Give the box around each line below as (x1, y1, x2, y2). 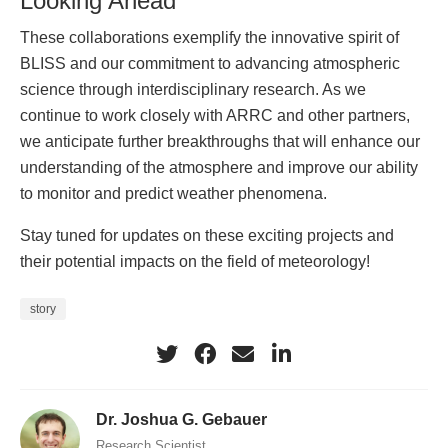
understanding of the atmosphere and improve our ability (20, 158, 418, 177)
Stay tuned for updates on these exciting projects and (20, 226, 394, 245)
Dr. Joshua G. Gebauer (96, 409, 268, 428)
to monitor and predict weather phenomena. (20, 184, 327, 203)
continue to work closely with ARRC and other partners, (20, 106, 410, 125)
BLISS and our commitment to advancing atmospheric (20, 54, 400, 73)
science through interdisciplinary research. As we (20, 80, 366, 99)
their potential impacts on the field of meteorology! (20, 252, 370, 271)
